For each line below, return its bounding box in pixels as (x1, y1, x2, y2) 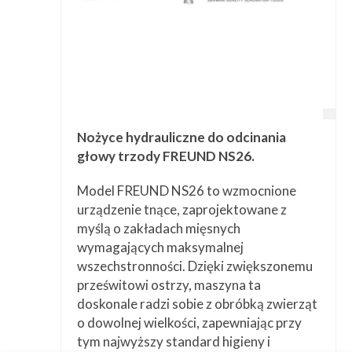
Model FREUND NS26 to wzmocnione (76, 182, 296, 200)
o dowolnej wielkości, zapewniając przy (76, 314, 302, 332)
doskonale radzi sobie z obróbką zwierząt (76, 295, 317, 313)
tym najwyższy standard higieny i (76, 333, 270, 350)
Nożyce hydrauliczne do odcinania (76, 129, 286, 146)
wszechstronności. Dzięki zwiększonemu (76, 258, 313, 275)
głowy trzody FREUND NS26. (76, 148, 255, 165)
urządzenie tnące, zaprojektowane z (76, 201, 287, 218)
